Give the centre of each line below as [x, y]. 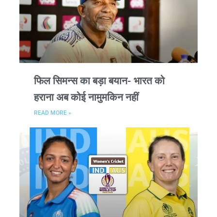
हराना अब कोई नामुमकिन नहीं [86, 97]
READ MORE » [53, 113]
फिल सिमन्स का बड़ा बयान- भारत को [99, 81]
